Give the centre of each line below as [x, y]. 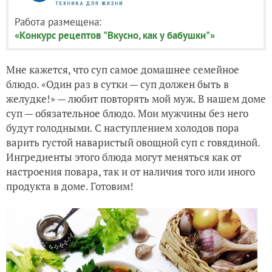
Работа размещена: [58, 22]
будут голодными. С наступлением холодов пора [123, 127]
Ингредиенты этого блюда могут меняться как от [124, 157]
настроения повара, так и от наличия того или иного [131, 171]
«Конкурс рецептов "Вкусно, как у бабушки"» [115, 35]
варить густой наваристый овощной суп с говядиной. [133, 142]
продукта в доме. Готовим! [70, 186]
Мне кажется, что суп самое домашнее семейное [123, 69]
